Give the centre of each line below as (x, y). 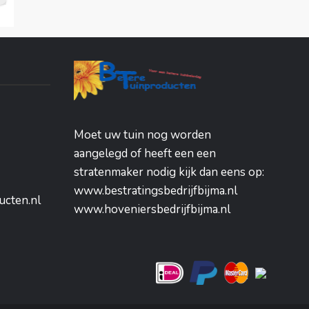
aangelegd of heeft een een (144, 153)
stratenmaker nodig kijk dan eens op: (169, 172)
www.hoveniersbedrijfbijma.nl (152, 209)
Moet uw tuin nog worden (142, 134)
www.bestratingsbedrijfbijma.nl (155, 190)
